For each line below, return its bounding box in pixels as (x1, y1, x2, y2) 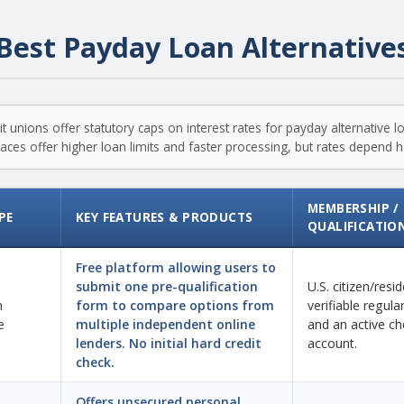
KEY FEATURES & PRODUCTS (76, 208, 253, 225)
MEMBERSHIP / (308, 199, 399, 216)
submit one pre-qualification (76, 278, 258, 295)
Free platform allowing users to (76, 259, 276, 276)
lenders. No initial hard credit (76, 335, 262, 352)
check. (76, 353, 115, 371)
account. (308, 335, 357, 352)
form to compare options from (76, 297, 274, 314)
